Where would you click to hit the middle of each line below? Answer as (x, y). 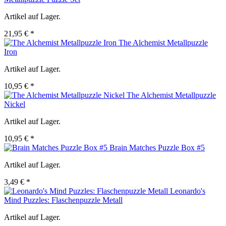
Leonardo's (188, 191)
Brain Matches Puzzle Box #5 (157, 148)
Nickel (15, 104)
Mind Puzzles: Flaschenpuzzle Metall (63, 200)
